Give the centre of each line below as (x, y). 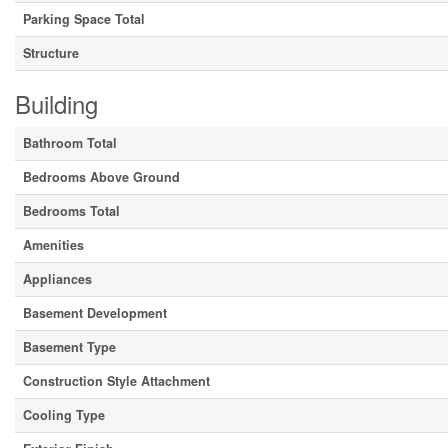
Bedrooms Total (71, 211)
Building (56, 103)
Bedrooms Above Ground (101, 177)
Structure (51, 53)
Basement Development (95, 313)
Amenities (53, 245)
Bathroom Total (70, 143)
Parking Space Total (84, 19)
